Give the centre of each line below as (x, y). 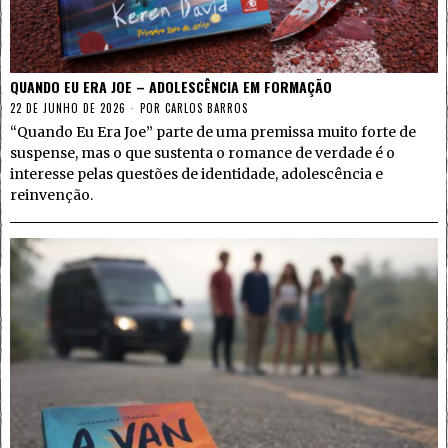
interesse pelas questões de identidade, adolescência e (196, 173)
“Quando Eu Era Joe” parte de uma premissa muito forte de (213, 131)
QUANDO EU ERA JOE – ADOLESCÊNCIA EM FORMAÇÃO (171, 86)
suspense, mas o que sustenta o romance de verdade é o (202, 152)
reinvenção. (51, 194)
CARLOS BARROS (206, 107)
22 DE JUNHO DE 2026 (68, 107)
